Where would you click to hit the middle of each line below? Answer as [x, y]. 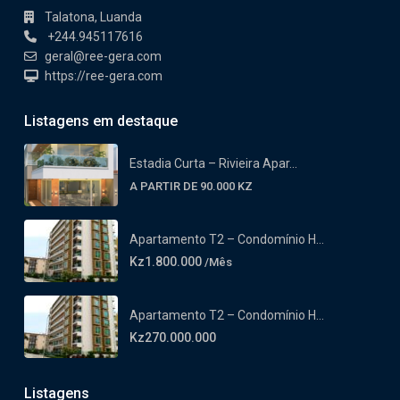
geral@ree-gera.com [103, 56]
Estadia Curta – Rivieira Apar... [213, 163]
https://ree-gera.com [104, 75]
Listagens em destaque [101, 121]
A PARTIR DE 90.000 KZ [191, 186]
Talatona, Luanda [93, 17]
